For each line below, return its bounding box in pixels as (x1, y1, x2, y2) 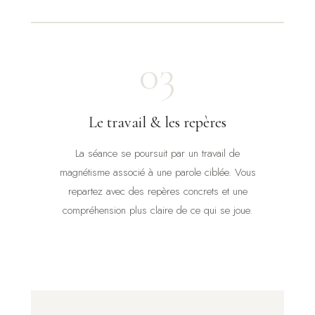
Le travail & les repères (89, 113, 226, 132)
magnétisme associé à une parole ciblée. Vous (59, 165, 256, 181)
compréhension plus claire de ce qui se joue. (63, 202, 252, 219)
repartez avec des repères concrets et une (67, 184, 247, 200)
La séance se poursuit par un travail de (75, 146, 240, 162)
